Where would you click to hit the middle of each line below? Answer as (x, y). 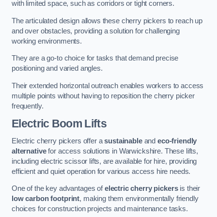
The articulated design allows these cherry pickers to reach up (107, 21)
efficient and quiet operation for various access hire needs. (101, 171)
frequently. (28, 106)
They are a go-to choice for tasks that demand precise (95, 58)
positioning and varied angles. (57, 69)
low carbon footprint (46, 199)
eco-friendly (177, 141)
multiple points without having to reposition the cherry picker (103, 96)
